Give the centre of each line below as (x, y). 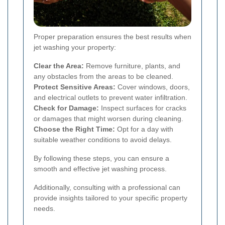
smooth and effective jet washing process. (100, 169)
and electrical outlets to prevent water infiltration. (110, 98)
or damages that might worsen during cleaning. (108, 119)
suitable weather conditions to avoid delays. (103, 140)
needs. (44, 209)
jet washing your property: (75, 47)
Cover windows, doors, (153, 87)
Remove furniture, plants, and (132, 66)
